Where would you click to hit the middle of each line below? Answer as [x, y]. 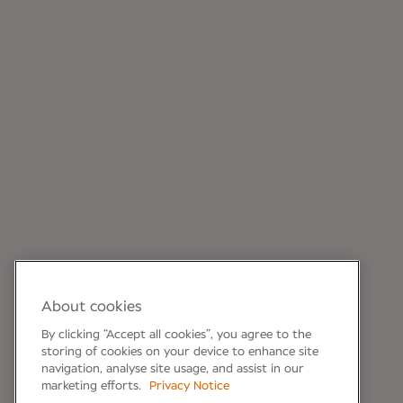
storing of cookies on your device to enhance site [180, 352]
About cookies [92, 307]
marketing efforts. [93, 386]
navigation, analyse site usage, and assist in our [173, 369]
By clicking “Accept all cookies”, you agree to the [176, 335]
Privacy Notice [189, 386]
